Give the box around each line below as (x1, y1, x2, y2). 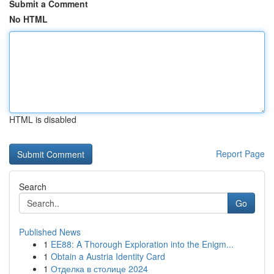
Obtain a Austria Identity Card (51, 250, 165, 262)
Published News (19, 226, 81, 238)
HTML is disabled (9, 113, 76, 125)
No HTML (9, 13, 48, 25)
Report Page (216, 147, 265, 160)
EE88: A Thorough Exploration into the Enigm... (51, 238, 234, 250)
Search (19, 180, 46, 193)
